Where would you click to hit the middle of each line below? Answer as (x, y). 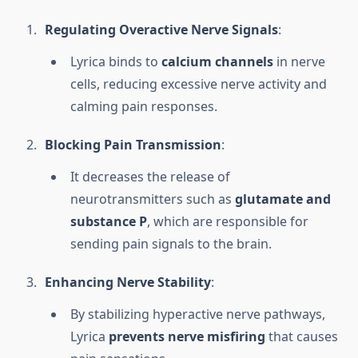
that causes (302, 337)
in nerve (299, 62)
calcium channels (217, 62)
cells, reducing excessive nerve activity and (199, 84)
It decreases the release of (150, 177)
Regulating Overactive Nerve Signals (161, 30)
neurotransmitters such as (153, 199)
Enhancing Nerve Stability (128, 282)
